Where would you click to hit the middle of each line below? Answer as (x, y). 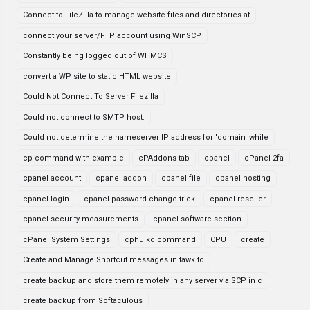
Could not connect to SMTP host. (84, 117)
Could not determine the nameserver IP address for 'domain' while (146, 137)
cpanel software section (197, 219)
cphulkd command (160, 239)
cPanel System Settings (66, 239)
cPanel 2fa (264, 158)
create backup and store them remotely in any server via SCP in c (143, 280)
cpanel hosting (243, 178)
